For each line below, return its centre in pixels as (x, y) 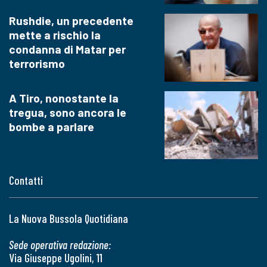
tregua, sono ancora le (68, 113)
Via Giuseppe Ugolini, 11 (56, 258)
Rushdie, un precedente (71, 20)
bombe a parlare (52, 127)
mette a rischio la (55, 35)
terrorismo (37, 63)
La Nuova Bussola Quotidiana (69, 219)
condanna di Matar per (67, 49)
